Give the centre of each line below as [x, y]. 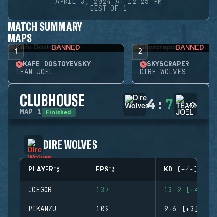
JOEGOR [40, 190]
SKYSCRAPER [168, 64]
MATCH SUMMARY [45, 26]
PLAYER [41, 170]
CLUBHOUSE [52, 100]
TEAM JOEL [35, 72]
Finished [59, 112]
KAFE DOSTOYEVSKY [57, 64]
